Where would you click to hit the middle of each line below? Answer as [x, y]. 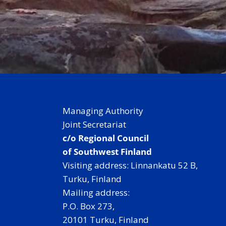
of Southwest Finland [107, 152]
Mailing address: [96, 192]
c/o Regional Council [106, 138]
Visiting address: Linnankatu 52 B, [130, 165]
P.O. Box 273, [89, 206]
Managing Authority [103, 111]
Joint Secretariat [94, 124]
